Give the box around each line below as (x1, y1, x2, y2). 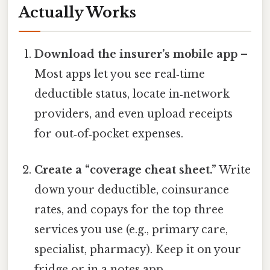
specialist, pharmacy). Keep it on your (34, 242, 242, 256)
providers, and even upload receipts (34, 107, 233, 121)
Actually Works (19, 4, 136, 22)
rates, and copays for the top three (34, 202, 224, 216)
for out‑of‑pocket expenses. (34, 127, 184, 141)
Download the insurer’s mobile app (34, 48, 238, 61)
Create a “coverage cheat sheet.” (34, 163, 217, 177)
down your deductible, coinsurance (34, 183, 230, 196)
